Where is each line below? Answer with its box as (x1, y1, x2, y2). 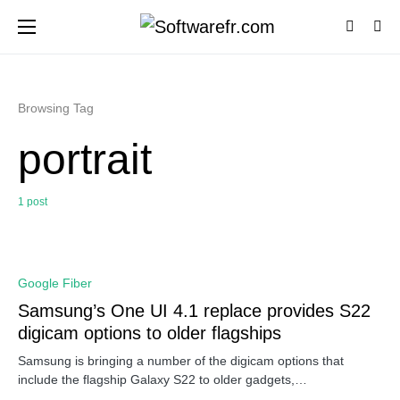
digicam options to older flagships (18, 323, 281, 343)
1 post (18, 196, 47, 208)
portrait (18, 136, 152, 183)
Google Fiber (18, 276, 92, 290)
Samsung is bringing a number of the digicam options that (18, 354, 344, 368)
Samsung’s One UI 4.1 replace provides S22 (18, 301, 371, 321)
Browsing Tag (18, 101, 94, 115)
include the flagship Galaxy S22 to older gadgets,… (18, 372, 307, 387)
